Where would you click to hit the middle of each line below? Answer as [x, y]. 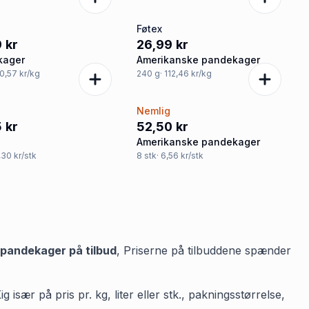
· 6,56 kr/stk [180, 156]
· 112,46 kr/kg [186, 73]
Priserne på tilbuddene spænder [207, 250]
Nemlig [153, 111]
